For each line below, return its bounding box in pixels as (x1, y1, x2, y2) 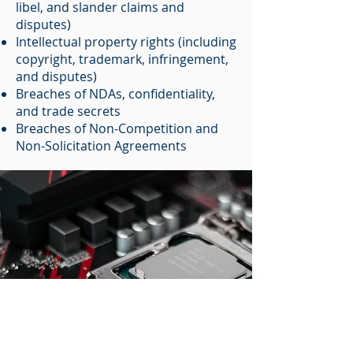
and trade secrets (16, 102, 121, 120)
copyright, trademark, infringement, (16, 50, 229, 68)
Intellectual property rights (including (16, 33, 236, 50)
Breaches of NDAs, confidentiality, (16, 85, 215, 102)
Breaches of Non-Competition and (16, 120, 218, 137)
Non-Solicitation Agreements (16, 137, 187, 154)
